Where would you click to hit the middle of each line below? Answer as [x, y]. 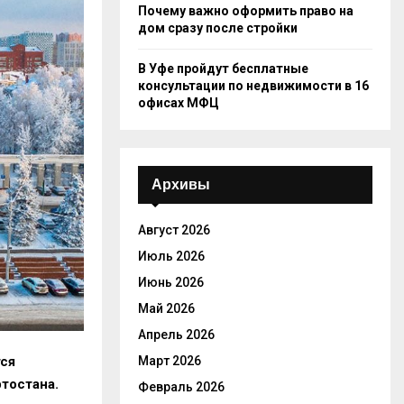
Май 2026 [166, 308]
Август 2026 [174, 230]
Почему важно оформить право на [246, 11]
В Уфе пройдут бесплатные [223, 69]
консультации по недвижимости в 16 [253, 86]
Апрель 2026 [176, 335]
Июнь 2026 [171, 282]
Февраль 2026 [181, 387]
